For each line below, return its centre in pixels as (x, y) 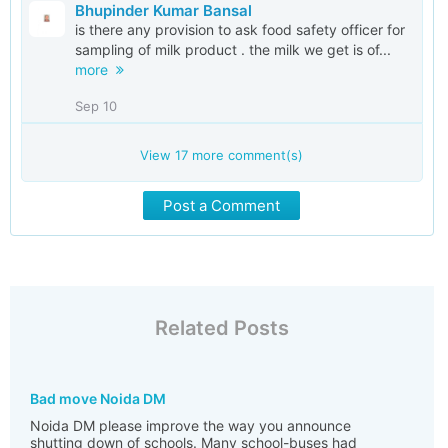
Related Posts (221, 328)
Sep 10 (96, 106)
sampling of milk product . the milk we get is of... (233, 49)
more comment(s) (246, 155)
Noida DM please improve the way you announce (190, 425)
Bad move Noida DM (98, 398)
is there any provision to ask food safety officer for (240, 29)
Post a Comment (222, 205)
